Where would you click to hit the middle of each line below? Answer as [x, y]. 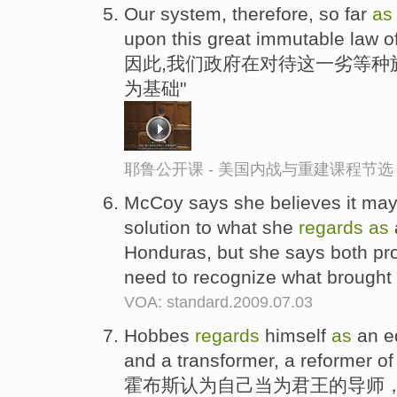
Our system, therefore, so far [248, 14]
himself [296, 335]
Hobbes [160, 335]
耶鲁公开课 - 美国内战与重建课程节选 [259, 170]
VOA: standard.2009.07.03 [218, 302]
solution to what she [211, 227]
